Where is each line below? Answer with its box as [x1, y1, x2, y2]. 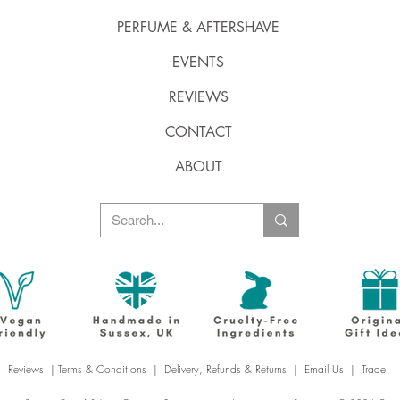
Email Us [304, 362, 344, 377]
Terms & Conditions [58, 362, 146, 377]
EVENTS [172, 53, 224, 71]
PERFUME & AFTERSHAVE [117, 18, 279, 37]
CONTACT [164, 122, 232, 141]
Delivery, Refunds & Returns [164, 362, 287, 377]
